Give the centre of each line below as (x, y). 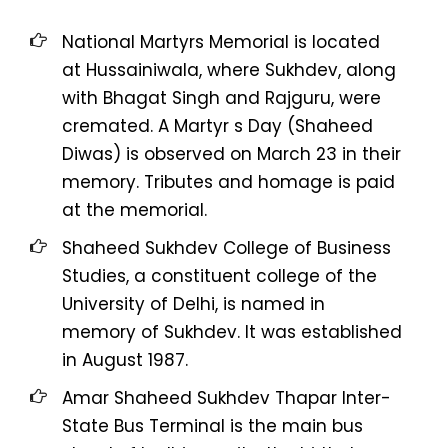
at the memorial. (134, 209)
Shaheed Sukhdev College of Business (226, 247)
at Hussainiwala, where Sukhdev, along (229, 69)
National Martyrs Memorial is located (221, 41)
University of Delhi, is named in (193, 303)
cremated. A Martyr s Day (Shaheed (217, 125)
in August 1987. (125, 359)
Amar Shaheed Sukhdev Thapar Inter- (226, 397)
